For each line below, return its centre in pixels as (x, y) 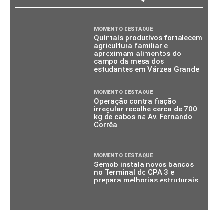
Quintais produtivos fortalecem (148, 38)
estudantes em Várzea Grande (147, 69)
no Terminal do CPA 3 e (134, 173)
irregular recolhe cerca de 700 (146, 109)
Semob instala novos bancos (144, 165)
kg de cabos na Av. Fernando (143, 117)
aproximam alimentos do (138, 54)
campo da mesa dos (129, 62)
